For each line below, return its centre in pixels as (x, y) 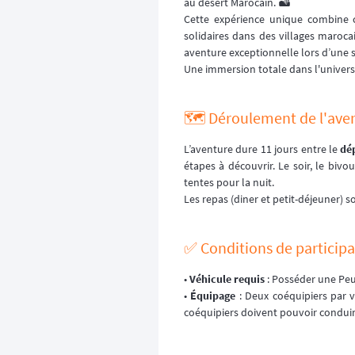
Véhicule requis (227, 279)
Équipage (213, 296)
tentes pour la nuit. (229, 183)
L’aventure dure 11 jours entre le (262, 149)
